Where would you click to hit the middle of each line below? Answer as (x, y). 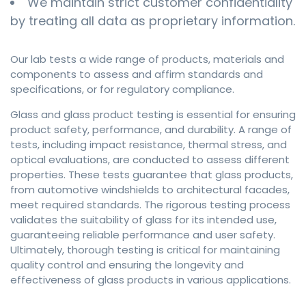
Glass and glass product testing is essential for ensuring (153, 115)
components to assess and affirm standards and (137, 74)
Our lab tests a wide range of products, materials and (147, 59)
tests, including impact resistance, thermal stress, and (149, 145)
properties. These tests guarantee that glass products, (152, 175)
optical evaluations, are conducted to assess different (150, 160)
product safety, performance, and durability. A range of (151, 130)
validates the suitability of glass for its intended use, (143, 220)
